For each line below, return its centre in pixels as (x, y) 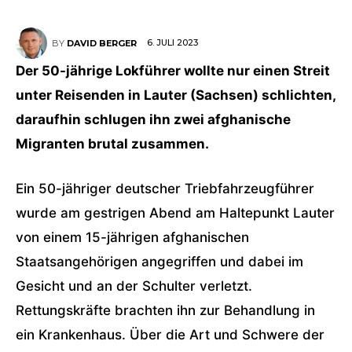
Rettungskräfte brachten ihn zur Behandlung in (165, 310)
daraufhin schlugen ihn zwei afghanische (153, 119)
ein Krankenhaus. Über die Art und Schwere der (170, 335)
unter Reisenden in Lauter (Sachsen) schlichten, (176, 95)
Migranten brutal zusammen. (112, 144)
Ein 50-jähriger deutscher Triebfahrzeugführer (165, 189)
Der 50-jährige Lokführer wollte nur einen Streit (173, 71)
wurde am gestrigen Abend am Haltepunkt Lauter (175, 213)
